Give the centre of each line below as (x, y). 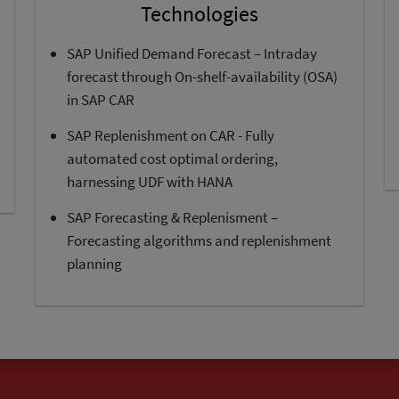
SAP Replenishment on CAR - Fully (171, 135)
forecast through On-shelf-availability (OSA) (202, 76)
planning (94, 263)
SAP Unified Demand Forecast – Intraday (192, 53)
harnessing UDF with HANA (150, 181)
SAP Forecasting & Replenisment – (172, 217)
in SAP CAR (101, 99)
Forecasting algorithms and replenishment (199, 240)
